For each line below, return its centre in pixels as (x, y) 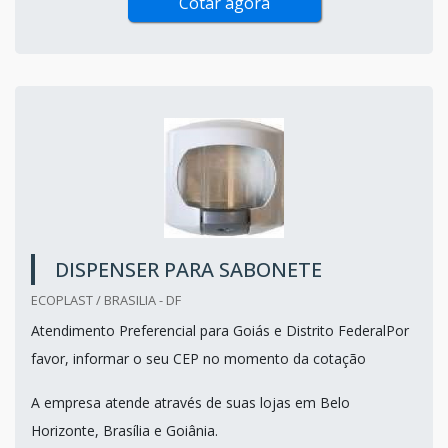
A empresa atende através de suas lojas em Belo (190, 402)
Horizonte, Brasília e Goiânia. (124, 430)
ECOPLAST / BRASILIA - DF (106, 299)
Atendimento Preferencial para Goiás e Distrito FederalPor (220, 330)
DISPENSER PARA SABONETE (188, 269)
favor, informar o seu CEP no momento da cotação (198, 358)
